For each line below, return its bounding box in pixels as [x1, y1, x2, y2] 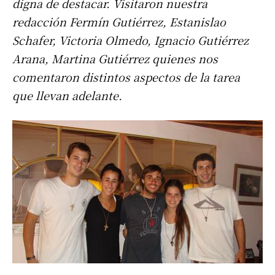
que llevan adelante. [12, 87, 122, 104]
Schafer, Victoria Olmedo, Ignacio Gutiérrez [12, 32, 249, 48]
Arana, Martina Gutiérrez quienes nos [12, 50, 218, 67]
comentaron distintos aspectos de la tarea [12, 69, 240, 85]
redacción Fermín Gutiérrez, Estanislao [12, 14, 226, 30]
